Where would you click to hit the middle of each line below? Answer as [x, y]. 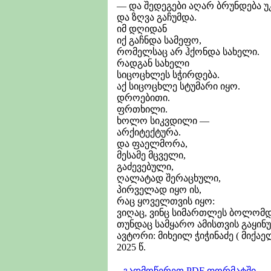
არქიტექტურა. [149, 132]
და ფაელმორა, [152, 143]
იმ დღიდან [142, 28]
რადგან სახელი [153, 63]
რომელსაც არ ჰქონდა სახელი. [188, 51]
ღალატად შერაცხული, [169, 178]
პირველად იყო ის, [159, 189]
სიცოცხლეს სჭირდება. [168, 74]
